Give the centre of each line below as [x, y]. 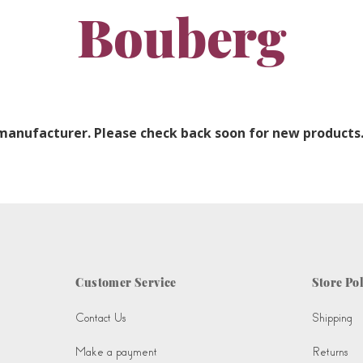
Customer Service [126, 283]
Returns [329, 352]
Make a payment [117, 352]
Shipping [332, 318]
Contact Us [101, 318]
